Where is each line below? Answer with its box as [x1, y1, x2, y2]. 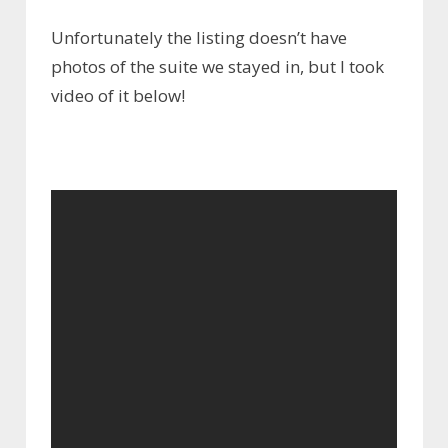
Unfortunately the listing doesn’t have [51, 25, 347, 49]
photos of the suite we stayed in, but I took [51, 54, 384, 78]
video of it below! [51, 83, 185, 107]
